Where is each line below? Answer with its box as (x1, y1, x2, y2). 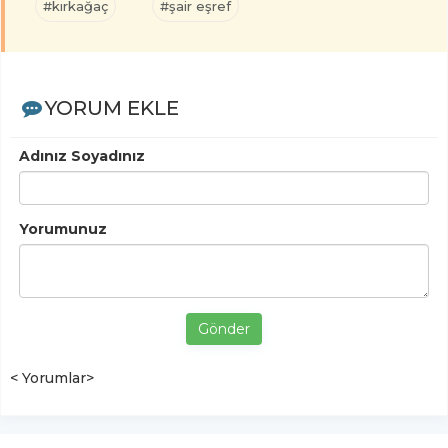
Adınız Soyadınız (19, 147, 145, 166)
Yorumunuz (19, 220, 107, 239)
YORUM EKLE (44, 96, 179, 121)
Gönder (198, 320, 250, 339)
